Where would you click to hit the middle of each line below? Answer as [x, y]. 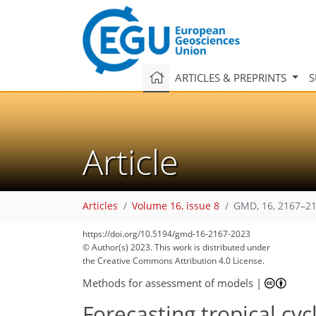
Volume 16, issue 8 [176, 206]
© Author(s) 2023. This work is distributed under [176, 247]
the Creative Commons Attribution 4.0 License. [174, 261]
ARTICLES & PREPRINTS [232, 77]
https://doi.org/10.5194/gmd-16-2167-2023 [166, 234]
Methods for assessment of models [168, 282]
